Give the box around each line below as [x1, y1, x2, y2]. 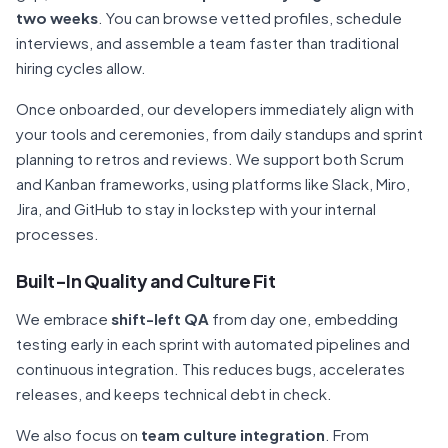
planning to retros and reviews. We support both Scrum [16, 149, 404, 168]
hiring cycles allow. [16, 58, 146, 77]
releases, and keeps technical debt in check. [16, 384, 332, 403]
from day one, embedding [209, 309, 398, 328]
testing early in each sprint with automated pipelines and [16, 334, 410, 353]
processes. [16, 224, 99, 243]
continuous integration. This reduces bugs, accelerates [16, 359, 405, 378]
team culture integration [141, 425, 325, 444]
